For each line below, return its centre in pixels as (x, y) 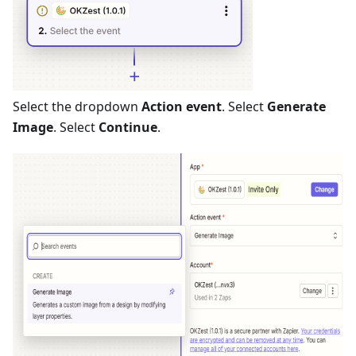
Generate (296, 106)
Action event (182, 106)
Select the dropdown (77, 106)
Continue (128, 127)
